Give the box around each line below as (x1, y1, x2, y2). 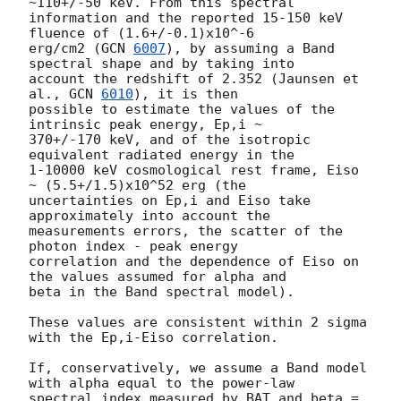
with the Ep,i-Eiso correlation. (29, 329, 278, 346)
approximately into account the (29, 208, 278, 225)
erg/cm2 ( (29, 40, 101, 57)
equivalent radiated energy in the (29, 147, 303, 164)
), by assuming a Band (166, 40, 335, 57)
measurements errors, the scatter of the (29, 223, 343, 240)
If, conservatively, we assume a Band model (29, 360, 367, 377)
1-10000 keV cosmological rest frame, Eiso (29, 162, 359, 179)
